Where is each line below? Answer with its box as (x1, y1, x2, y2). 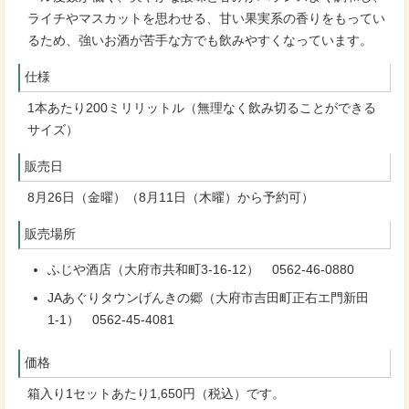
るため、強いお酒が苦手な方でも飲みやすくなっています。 (27, 34, 372, 47)
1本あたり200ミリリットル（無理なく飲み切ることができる (27, 101, 376, 115)
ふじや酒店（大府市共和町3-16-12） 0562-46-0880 (47, 263, 354, 277)
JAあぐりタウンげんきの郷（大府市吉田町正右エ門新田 (47, 291, 369, 305)
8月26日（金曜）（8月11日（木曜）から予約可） (27, 191, 314, 204)
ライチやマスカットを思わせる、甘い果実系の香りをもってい (27, 12, 385, 26)
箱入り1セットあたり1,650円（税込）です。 (27, 387, 285, 401)
